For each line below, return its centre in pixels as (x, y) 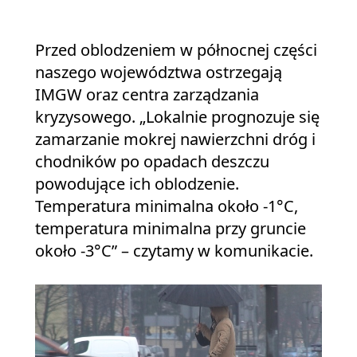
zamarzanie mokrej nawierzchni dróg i (175, 139)
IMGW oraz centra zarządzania (147, 94)
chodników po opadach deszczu (152, 161)
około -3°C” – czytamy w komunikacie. (174, 250)
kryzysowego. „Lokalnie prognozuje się (177, 116)
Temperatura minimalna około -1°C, (167, 206)
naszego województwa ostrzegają (159, 72)
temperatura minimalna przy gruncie (171, 228)
